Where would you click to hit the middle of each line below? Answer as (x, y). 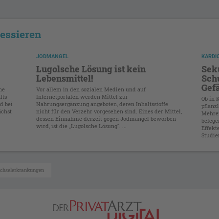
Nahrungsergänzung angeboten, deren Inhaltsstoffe (102, 104)
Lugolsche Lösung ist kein (91, 69)
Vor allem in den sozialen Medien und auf (91, 89)
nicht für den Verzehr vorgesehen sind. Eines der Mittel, (109, 111)
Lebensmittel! (65, 78)
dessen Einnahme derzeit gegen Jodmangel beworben (106, 119)
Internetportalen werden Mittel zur (82, 97)
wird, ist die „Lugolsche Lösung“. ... (81, 126)
